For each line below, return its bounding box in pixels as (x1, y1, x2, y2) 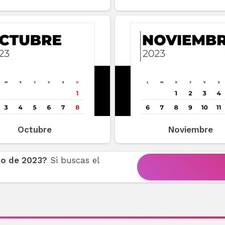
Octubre (18, 125, 52, 135)
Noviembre (168, 125, 213, 135)
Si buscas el (47, 155, 99, 165)
